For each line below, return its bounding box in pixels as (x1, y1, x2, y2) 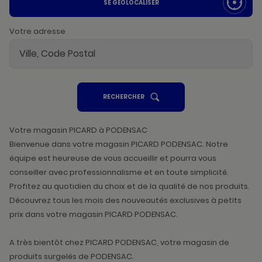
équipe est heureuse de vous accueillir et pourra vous (9, 153, 216, 164)
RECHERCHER (102, 92, 144, 102)
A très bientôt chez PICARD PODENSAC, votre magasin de (9, 237, 229, 249)
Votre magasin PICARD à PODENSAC (9, 125, 147, 136)
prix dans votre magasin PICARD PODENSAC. (9, 209, 178, 220)
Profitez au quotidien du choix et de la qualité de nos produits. (9, 181, 250, 192)
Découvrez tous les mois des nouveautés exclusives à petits (9, 195, 242, 206)
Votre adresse (9, 26, 65, 37)
